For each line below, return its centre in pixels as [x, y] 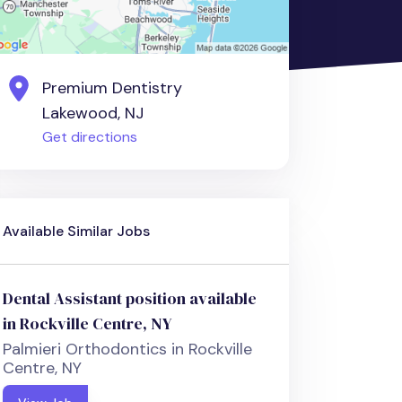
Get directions [90, 137]
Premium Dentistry [113, 88]
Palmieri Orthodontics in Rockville [128, 350]
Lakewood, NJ [93, 114]
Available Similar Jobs [77, 232]
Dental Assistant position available [130, 299]
